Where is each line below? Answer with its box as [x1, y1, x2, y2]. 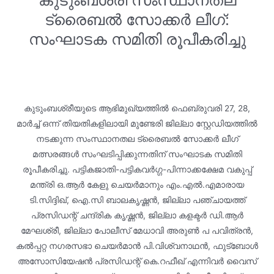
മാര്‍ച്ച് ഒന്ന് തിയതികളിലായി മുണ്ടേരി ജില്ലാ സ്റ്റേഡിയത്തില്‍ [17, 118, 257, 128]
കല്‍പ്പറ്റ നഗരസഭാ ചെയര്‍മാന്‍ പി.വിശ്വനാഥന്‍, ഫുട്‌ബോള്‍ [16, 240, 258, 251]
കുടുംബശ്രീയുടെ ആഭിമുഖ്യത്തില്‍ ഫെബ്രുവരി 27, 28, [24, 103, 250, 113]
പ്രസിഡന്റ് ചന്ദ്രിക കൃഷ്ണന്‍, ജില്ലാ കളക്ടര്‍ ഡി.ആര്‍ [31, 210, 243, 220]
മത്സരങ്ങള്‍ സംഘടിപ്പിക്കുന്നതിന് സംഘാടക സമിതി [32, 149, 242, 159]
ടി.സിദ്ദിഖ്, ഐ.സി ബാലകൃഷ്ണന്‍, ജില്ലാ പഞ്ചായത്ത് [29, 194, 245, 205]
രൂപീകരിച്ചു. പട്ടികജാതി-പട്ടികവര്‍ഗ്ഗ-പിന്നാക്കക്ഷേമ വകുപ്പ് [22, 164, 252, 174]
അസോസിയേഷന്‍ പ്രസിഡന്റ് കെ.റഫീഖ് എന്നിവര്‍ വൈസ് [17, 256, 257, 266]
